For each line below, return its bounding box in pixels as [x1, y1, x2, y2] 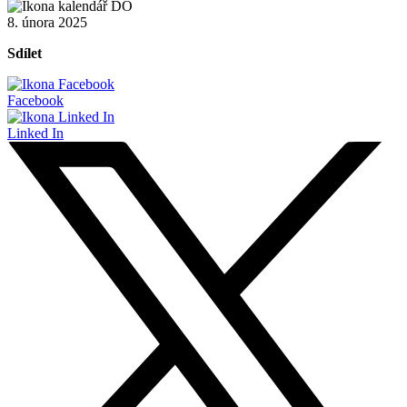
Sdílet [7, 45, 42, 61]
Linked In [7, 124, 64, 141]
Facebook [7, 92, 64, 108]
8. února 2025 [7, 14, 87, 30]
